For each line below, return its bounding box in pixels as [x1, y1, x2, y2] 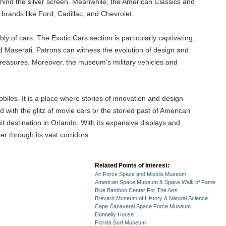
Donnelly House [95, 211, 134, 217]
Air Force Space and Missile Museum [95, 171, 186, 177]
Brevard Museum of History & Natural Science [95, 195, 208, 201]
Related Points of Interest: [95, 162, 169, 169]
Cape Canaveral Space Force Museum [95, 203, 191, 209]
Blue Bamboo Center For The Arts [95, 187, 178, 193]
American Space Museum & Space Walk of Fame [95, 179, 215, 185]
